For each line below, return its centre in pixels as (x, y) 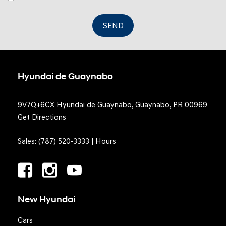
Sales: (28, 141)
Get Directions (42, 117)
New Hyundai (46, 200)
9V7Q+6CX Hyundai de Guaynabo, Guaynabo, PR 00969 (112, 105)
